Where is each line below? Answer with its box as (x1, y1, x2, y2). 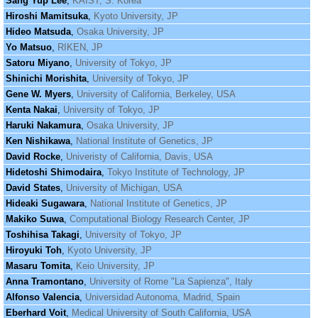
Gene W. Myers (5, 89, 71, 99)
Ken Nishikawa (5, 136, 70, 146)
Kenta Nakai (5, 104, 57, 115)
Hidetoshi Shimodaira (5, 167, 102, 177)
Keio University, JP (75, 261, 155, 271)
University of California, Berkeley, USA (76, 89, 236, 99)
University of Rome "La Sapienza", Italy (89, 276, 253, 287)
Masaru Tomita (5, 261, 70, 271)
